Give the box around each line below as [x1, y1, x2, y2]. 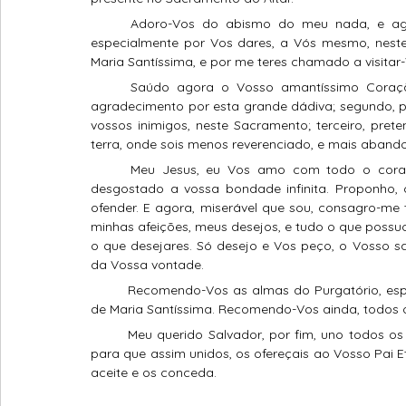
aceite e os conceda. [91, 364, 217, 382]
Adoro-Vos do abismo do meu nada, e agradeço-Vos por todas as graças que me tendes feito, [91, 15, 130, 33]
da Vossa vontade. [91, 256, 204, 274]
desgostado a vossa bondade [91, 180, 281, 198]
